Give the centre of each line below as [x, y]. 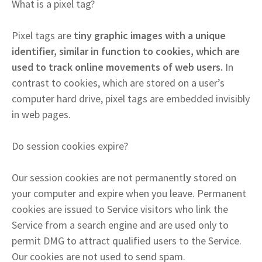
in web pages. [41, 115]
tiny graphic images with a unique [149, 36]
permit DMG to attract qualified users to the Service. [127, 241]
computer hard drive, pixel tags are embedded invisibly [131, 99]
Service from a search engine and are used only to [120, 225]
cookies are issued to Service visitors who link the [120, 209]
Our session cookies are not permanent [97, 178]
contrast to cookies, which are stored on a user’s [118, 83]
